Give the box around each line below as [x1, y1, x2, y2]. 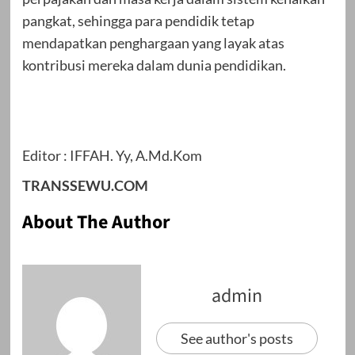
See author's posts [181, 330, 293, 348]
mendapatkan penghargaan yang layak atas [21, 34, 284, 52]
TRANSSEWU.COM [21, 177, 148, 195]
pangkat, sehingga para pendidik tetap [21, 12, 254, 30]
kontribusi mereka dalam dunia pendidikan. [21, 56, 286, 74]
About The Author [21, 208, 170, 237]
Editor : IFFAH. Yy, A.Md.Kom [21, 147, 202, 165]
